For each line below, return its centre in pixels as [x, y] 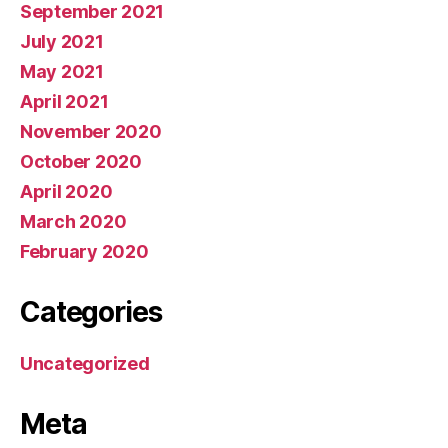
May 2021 [62, 71]
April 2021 [64, 101]
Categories [91, 312]
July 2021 [62, 41]
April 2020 [66, 191]
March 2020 [73, 221]
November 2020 [91, 131]
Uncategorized [85, 363]
